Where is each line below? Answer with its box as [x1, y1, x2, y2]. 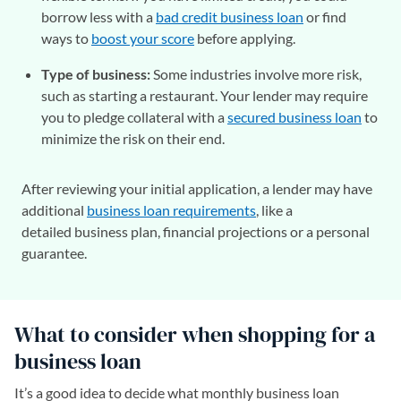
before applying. [194, 29, 295, 47]
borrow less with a [41, 7, 156, 25]
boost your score [91, 29, 194, 47]
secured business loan [227, 107, 362, 125]
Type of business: [41, 64, 150, 82]
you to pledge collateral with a [41, 107, 227, 125]
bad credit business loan [156, 7, 303, 25]
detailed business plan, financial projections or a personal [21, 222, 370, 240]
